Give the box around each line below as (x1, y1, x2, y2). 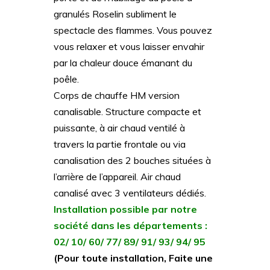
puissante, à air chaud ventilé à (54, 122, 185, 134)
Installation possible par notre (54, 203, 197, 216)
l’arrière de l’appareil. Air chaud (54, 171, 181, 183)
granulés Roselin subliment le (54, 8, 177, 20)
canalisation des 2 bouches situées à (54, 154, 211, 167)
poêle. (54, 73, 79, 86)
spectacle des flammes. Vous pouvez (54, 24, 212, 37)
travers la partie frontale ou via (54, 138, 186, 151)
